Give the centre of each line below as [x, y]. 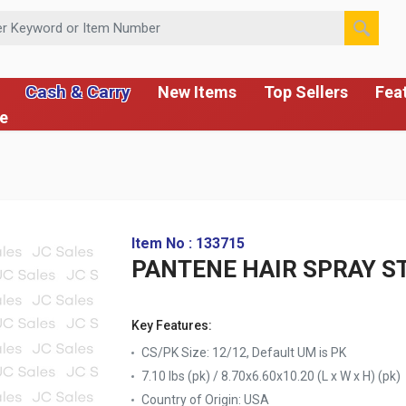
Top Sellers [305, 92]
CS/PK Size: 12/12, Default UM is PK [244, 353]
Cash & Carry [77, 92]
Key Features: [172, 325]
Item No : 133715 [188, 243]
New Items [197, 92]
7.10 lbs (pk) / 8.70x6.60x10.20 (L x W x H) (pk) [271, 376]
